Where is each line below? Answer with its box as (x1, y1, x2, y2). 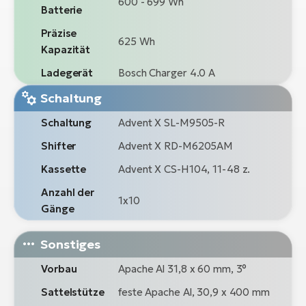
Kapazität (41, 42, 91, 56)
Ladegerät (41, 66, 94, 79)
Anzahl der (41, 185, 95, 199)
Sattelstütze (41, 285, 105, 298)
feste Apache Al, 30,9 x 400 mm (118, 285, 270, 298)
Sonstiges (40, 236, 101, 252)
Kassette (41, 162, 87, 176)
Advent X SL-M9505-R (118, 115, 225, 129)
